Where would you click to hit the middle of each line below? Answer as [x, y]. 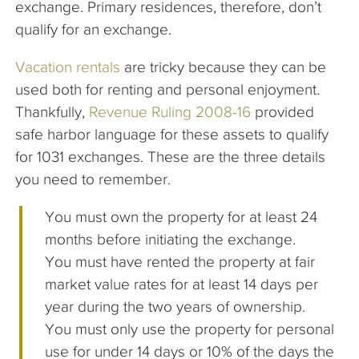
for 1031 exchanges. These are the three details [170, 157]
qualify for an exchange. [93, 30]
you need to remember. [93, 179]
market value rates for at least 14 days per [182, 284]
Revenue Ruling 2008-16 [170, 112]
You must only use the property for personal [190, 329]
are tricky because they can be [223, 67]
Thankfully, [52, 112]
